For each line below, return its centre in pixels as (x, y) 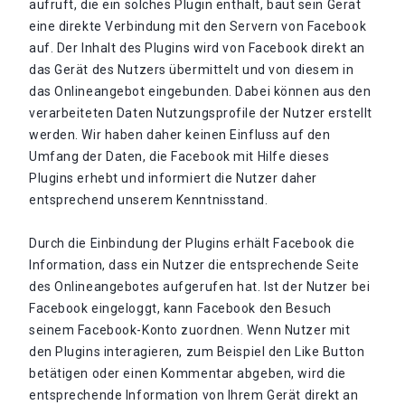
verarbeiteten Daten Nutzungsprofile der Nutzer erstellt (201, 113)
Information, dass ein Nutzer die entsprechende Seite (194, 265)
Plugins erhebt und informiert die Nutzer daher (173, 178)
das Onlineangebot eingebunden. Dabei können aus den (200, 91)
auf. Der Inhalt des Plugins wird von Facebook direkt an (197, 48)
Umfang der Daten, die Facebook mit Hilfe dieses (179, 156)
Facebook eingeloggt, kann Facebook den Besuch (180, 308)
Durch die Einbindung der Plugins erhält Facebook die (192, 243)
